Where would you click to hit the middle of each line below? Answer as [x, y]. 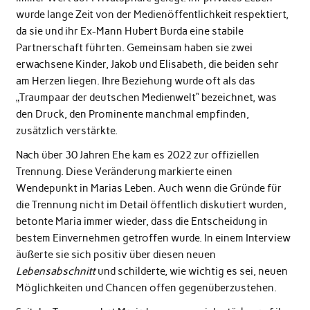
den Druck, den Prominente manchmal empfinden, [132, 114]
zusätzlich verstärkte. [66, 130]
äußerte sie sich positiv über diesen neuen [116, 254]
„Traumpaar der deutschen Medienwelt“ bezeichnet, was [146, 97]
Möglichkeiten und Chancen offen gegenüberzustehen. [146, 288]
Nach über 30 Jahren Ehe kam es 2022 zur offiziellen [137, 155]
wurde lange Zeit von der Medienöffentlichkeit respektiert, [152, 14]
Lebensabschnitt [55, 271]
